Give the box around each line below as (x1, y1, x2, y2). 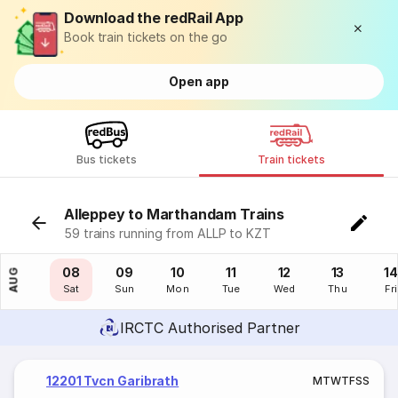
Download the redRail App (64, 9, 243, 27)
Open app (169, 74, 229, 89)
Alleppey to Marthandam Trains (64, 205, 284, 223)
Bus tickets (76, 153, 138, 166)
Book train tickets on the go (64, 29, 227, 44)
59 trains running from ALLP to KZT (64, 226, 271, 241)
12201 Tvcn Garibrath (46, 373, 179, 388)
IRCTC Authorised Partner (119, 319, 300, 337)
